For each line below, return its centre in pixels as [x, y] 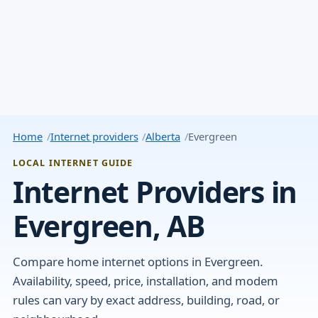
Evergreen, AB [108, 225]
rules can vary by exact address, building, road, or [146, 300]
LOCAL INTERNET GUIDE [73, 163]
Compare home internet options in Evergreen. [137, 262]
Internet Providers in [155, 191]
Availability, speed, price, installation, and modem [145, 281]
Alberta [163, 137]
